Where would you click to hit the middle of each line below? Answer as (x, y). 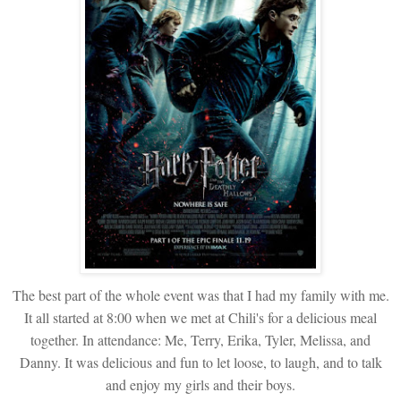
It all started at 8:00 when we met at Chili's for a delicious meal (200, 317)
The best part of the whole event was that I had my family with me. (200, 294)
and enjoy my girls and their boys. (200, 384)
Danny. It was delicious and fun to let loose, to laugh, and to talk (200, 362)
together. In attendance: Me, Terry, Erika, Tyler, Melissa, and (200, 339)
